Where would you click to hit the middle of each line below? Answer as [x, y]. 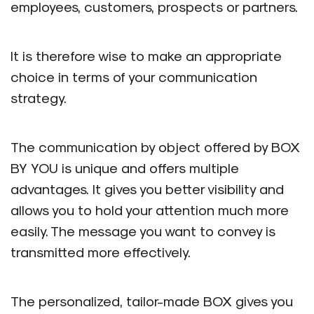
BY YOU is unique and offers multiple [125, 167]
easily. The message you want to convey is [143, 230]
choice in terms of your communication [134, 76]
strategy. [39, 97]
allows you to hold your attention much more [150, 209]
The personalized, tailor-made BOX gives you [152, 300]
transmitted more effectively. [101, 251]
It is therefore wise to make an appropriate [146, 55]
